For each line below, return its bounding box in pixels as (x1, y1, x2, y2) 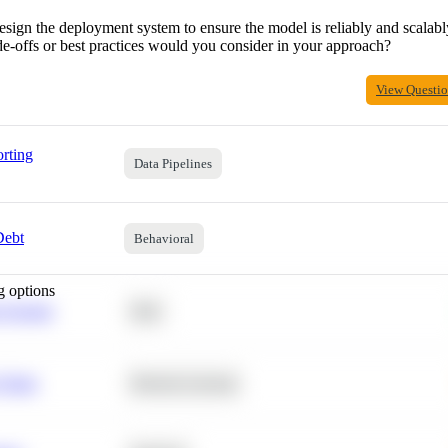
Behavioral (134, 230, 194, 246)
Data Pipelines (134, 155, 212, 171)
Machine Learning (134, 375, 234, 391)
